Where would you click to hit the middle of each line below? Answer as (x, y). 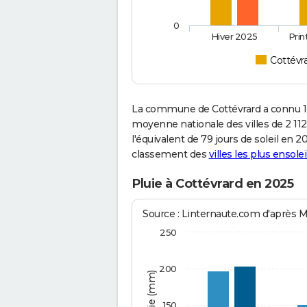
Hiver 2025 (234, 37)
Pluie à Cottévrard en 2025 (212, 184)
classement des (170, 155)
